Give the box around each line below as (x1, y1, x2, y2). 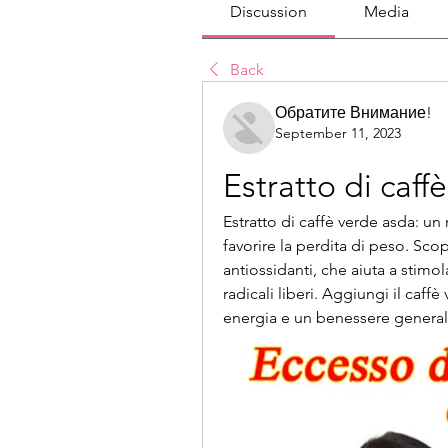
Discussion (230, 2, 308, 22)
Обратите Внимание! (275, 103, 432, 123)
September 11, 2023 (275, 124, 401, 143)
